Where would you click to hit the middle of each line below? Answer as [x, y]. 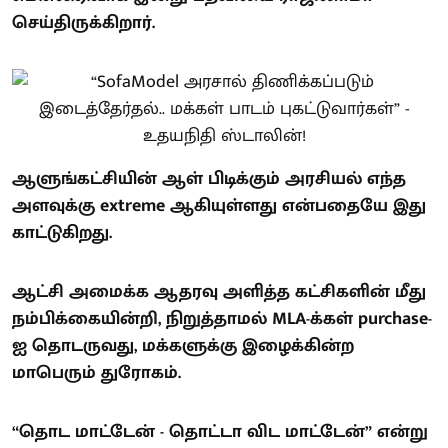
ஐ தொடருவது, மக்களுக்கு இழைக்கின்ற [183, 345]
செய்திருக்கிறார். [83, 22]
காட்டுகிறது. [62, 232]
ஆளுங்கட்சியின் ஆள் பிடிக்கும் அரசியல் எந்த [209, 178]
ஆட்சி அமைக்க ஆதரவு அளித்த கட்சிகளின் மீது [219, 291]
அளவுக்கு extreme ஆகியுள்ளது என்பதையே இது [219, 205]
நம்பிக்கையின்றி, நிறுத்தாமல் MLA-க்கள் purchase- [222, 318]
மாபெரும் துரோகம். [96, 372]
